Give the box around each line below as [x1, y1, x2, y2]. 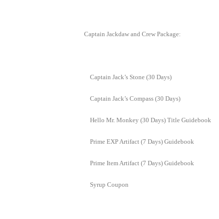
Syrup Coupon [90, 181, 129, 188]
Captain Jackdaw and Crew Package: [84, 30, 181, 38]
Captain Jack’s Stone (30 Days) [90, 73, 172, 81]
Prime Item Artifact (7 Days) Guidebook [90, 159, 194, 167]
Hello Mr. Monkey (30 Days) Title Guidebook [90, 116, 211, 124]
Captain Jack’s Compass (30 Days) [90, 95, 180, 102]
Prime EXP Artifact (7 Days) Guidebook [90, 138, 194, 145]
